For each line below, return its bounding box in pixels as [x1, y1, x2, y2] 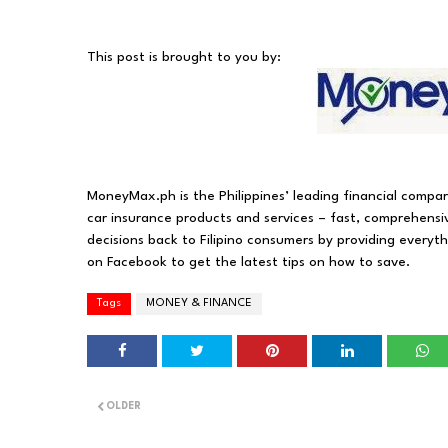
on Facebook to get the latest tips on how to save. [87, 255, 410, 269]
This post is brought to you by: [87, 50, 281, 64]
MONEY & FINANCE [146, 298, 252, 309]
